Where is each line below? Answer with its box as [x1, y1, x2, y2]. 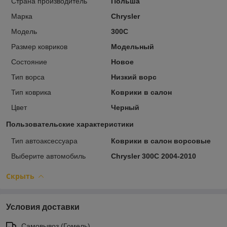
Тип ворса [11, 72, 45, 81]
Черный [110, 103, 139, 111]
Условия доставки [6, 202, 80, 211]
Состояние [11, 57, 47, 66]
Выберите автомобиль [11, 152, 86, 160]
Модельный [110, 42, 154, 51]
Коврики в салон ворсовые [110, 136, 211, 145]
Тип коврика [11, 88, 51, 96]
